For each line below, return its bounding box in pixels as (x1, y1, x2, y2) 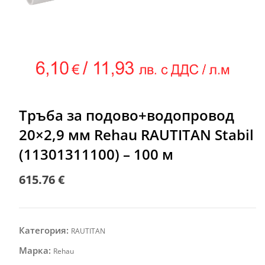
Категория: (18, 224, 71, 236)
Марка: (18, 244, 53, 256)
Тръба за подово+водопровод (18, 105, 234, 125)
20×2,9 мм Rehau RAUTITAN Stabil (18, 124, 254, 144)
